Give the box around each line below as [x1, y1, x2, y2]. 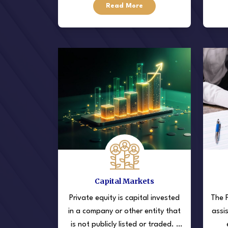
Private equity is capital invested [69, 194, 180, 202]
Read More [106, 2, 143, 9]
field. [116, 3, 133, 11]
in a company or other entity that [68, 207, 181, 215]
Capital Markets [95, 176, 154, 186]
